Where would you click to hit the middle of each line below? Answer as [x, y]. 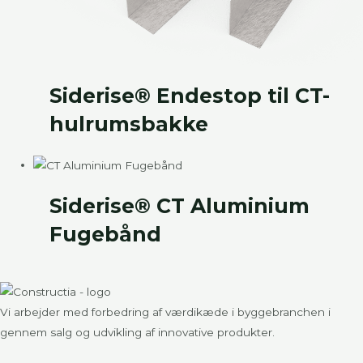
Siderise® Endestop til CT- [190, 95]
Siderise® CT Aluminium [180, 205]
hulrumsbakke [129, 124]
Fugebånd [106, 234]
